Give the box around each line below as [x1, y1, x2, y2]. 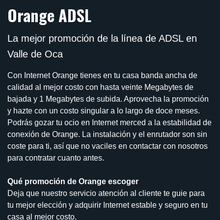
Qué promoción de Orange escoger [7, 177, 138, 186]
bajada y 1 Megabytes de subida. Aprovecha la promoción [7, 95, 209, 104]
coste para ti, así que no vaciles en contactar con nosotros [7, 142, 208, 151]
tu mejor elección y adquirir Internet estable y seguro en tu [7, 201, 208, 210]
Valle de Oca [7, 49, 63, 60]
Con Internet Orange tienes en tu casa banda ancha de [7, 71, 197, 80]
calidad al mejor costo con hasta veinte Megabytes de [7, 83, 193, 92]
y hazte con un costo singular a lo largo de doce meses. [7, 107, 200, 115]
